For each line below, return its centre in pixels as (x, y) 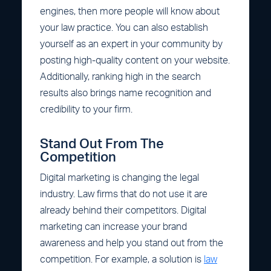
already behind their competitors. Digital (123, 210)
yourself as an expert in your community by (131, 44)
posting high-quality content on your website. (135, 60)
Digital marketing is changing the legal (119, 178)
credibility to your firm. (86, 109)
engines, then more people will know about (130, 11)
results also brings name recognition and (126, 93)
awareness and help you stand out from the (132, 243)
